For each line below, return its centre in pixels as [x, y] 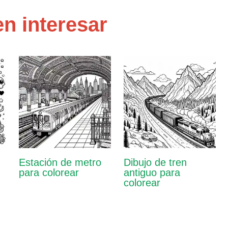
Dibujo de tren [155, 163]
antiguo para [152, 173]
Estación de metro [60, 163]
